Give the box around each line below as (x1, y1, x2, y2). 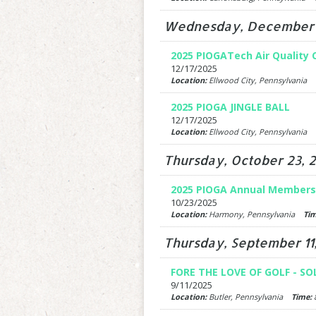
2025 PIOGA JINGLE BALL (170, 100, 290, 114)
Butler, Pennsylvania (206, 291, 291, 302)
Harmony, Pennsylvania (206, 209, 303, 219)
